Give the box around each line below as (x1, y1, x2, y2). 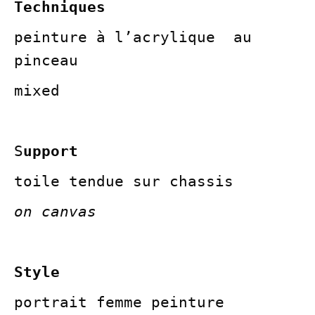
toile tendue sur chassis (14, 173, 233, 191)
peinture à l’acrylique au (14, 29, 252, 46)
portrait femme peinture (14, 294, 224, 311)
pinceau (14, 52, 78, 70)
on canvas (14, 203, 96, 221)
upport (23, 143, 78, 160)
